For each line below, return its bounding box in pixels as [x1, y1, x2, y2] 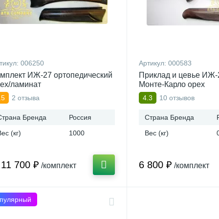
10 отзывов [159, 93, 195, 102]
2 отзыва [12, 93, 40, 102]
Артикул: [139, 59, 168, 67]
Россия [69, 113, 91, 121]
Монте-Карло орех [139, 80, 205, 88]
